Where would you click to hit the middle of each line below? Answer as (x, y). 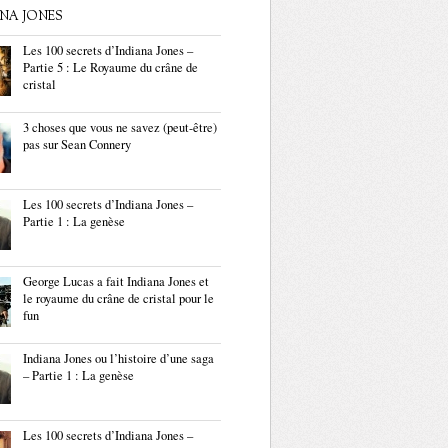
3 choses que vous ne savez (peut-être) (120, 127)
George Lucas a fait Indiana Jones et (116, 281)
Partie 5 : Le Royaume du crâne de (110, 67)
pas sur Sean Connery (77, 144)
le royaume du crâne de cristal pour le (118, 298)
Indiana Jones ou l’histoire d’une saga (118, 358)
